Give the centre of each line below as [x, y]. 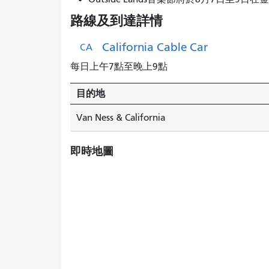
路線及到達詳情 [116, 21]
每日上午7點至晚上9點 [119, 66]
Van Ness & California [121, 117]
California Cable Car [155, 47]
